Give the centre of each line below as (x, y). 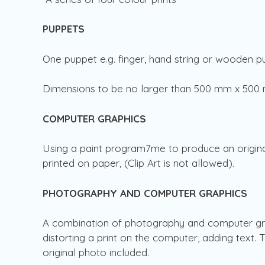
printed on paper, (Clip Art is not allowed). (140, 163)
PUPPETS (64, 29)
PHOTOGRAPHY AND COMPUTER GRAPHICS (145, 193)
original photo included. (97, 253)
